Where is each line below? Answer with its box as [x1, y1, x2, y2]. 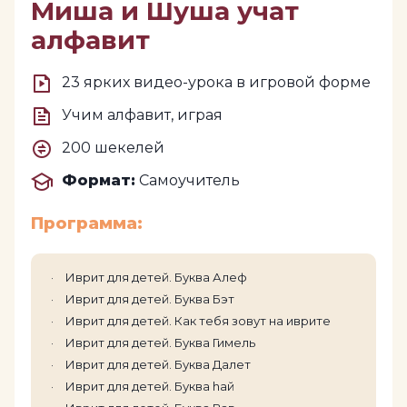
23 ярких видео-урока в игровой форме [62, 73, 371, 91]
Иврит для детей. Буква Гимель [65, 334, 255, 350]
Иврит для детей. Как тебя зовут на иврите [65, 313, 331, 328]
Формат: [62, 171, 135, 189]
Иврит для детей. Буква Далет [65, 356, 251, 372]
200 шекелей [62, 138, 164, 156]
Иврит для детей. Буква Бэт [65, 291, 234, 306]
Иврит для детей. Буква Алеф [65, 269, 247, 284]
